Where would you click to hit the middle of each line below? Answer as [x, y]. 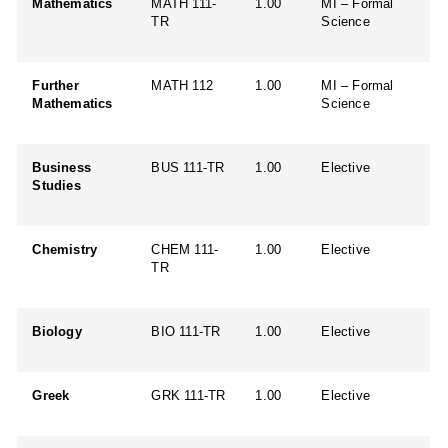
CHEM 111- [185, 249]
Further [55, 85]
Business [62, 167]
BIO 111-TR [186, 331]
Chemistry [65, 249]
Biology [57, 331]
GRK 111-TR [188, 395]
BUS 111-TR [188, 167]
